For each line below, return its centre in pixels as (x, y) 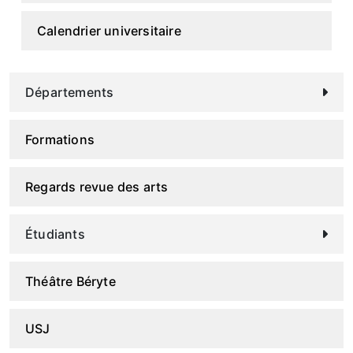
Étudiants (55, 234)
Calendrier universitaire (109, 31)
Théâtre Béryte (71, 281)
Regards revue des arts (97, 187)
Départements (70, 92)
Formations (60, 139)
